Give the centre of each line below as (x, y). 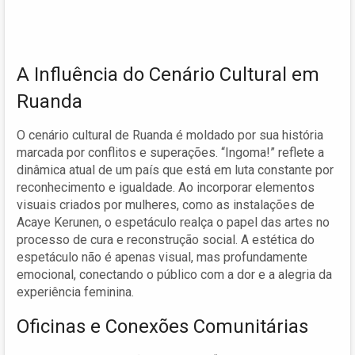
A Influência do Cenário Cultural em (168, 74)
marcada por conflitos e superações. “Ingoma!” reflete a (170, 152)
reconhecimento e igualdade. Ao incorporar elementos (166, 187)
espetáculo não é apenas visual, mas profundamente (162, 257)
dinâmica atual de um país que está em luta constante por (175, 170)
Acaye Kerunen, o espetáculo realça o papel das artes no (173, 222)
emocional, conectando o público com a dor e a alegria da (174, 274)
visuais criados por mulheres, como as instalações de (166, 204)
